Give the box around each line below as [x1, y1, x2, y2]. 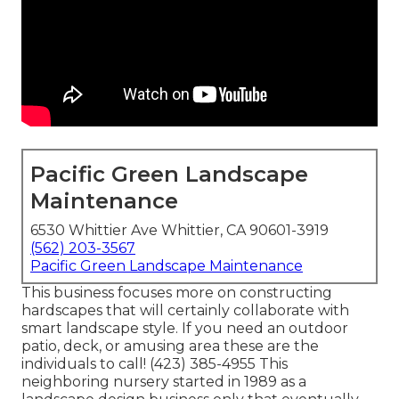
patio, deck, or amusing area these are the [21, 338, 319, 355]
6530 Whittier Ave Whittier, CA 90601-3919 [30, 222, 329, 240]
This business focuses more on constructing [21, 284, 332, 302]
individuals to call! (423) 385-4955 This [21, 355, 288, 373]
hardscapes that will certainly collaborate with [21, 302, 349, 320]
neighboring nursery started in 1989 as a [21, 373, 306, 391]
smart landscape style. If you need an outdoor [21, 320, 348, 338]
